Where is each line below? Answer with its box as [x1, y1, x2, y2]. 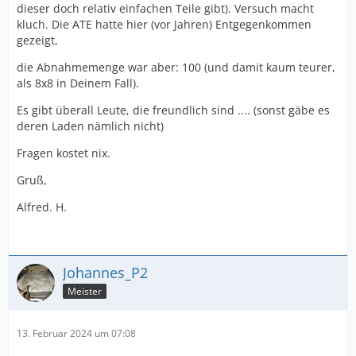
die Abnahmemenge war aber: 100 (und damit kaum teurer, [17, 60, 335, 75]
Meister [68, 284, 102, 298]
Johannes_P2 [63, 263, 148, 282]
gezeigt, [17, 33, 58, 48]
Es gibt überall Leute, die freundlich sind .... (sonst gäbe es [17, 103, 330, 118]
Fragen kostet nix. [17, 145, 110, 161]
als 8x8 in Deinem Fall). [17, 75, 139, 91]
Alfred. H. [17, 199, 67, 215]
